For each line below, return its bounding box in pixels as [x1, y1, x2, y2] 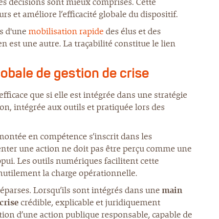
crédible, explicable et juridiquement [19, 197, 160, 208]
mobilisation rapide [28, 25, 106, 37]
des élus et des [106, 25, 161, 37]
